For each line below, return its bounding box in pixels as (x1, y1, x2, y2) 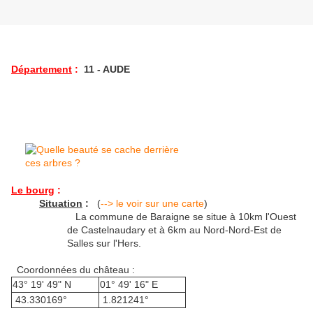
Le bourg (11, 184, 54, 196)
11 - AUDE (78, 64, 130, 75)
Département (11, 64, 72, 75)
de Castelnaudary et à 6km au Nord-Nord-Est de (67, 224, 282, 236)
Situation (39, 198, 82, 210)
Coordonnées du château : (11, 264, 135, 276)
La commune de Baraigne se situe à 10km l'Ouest (67, 211, 296, 223)
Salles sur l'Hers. (67, 238, 141, 249)
